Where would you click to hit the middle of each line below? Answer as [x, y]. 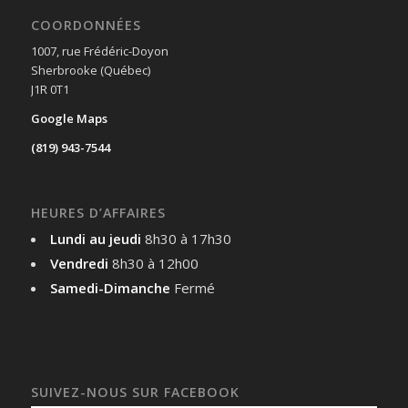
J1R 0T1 [50, 90]
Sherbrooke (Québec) [90, 71]
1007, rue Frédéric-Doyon [99, 51]
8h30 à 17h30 [188, 239]
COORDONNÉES [86, 25]
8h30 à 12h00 [155, 264]
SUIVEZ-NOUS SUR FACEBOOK [135, 392]
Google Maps [69, 119]
